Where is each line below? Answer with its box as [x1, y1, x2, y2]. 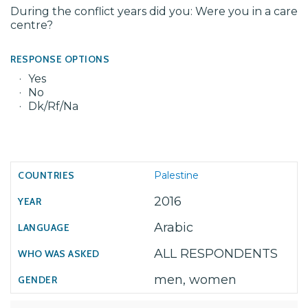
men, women [154, 272, 236, 287]
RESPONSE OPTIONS [10, 53, 109, 65]
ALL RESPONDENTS [154, 246, 278, 261]
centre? [10, 19, 53, 32]
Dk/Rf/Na [28, 100, 78, 113]
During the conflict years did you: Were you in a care [10, 5, 298, 18]
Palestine [154, 169, 199, 181]
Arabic [154, 220, 193, 235]
